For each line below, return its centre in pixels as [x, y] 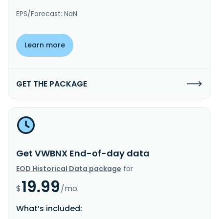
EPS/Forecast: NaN [47, 13]
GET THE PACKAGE [52, 84]
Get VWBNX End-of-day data [83, 153]
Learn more [45, 45]
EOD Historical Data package [69, 168]
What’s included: [49, 208]
